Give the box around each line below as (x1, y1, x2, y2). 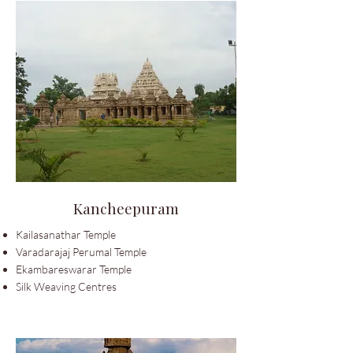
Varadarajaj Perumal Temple (16, 245, 147, 258)
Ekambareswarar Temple (16, 262, 132, 276)
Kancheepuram (73, 198, 179, 218)
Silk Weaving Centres (16, 280, 117, 293)
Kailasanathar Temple (16, 228, 116, 241)
